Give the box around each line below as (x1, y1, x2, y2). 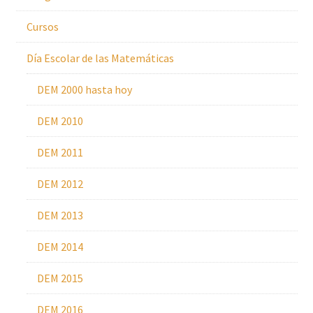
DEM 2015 (36, 271, 83, 285)
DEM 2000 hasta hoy (36, 82, 132, 96)
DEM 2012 (36, 177, 83, 191)
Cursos (26, 20, 59, 34)
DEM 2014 (36, 240, 83, 254)
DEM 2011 (36, 145, 83, 159)
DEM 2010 (36, 114, 83, 128)
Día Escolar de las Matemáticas (26, 51, 174, 65)
